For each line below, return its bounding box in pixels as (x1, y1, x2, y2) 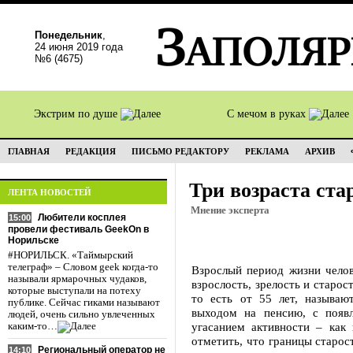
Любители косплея (38, 212, 126, 223)
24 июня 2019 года (35, 41, 123, 53)
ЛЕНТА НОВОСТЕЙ (8, 188, 91, 197)
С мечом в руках (227, 108, 309, 120)
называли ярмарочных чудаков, (8, 273, 147, 284)
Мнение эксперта (191, 205, 269, 216)
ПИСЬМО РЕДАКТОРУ (132, 147, 229, 156)
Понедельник (35, 29, 102, 41)
